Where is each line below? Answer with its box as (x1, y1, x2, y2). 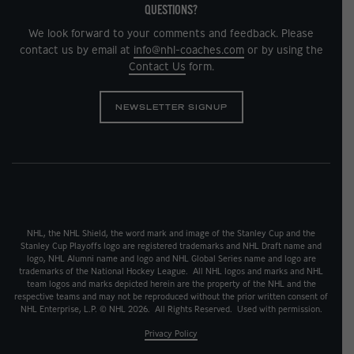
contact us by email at (19, 42, 134, 57)
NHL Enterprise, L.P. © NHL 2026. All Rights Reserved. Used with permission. (20, 303, 322, 314)
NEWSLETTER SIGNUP (115, 102, 228, 111)
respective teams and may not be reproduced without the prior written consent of (14, 290, 328, 302)
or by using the (243, 42, 323, 57)
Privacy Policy (145, 327, 198, 339)
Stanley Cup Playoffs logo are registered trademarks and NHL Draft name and (21, 239, 322, 251)
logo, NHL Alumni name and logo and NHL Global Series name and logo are (26, 252, 316, 264)
